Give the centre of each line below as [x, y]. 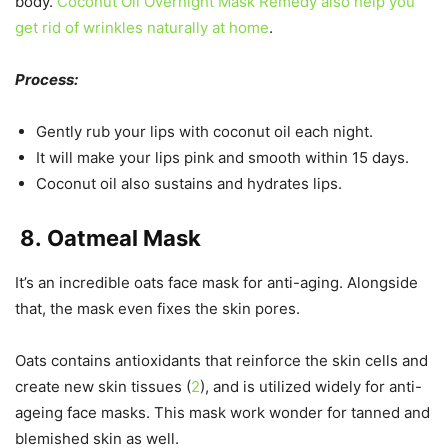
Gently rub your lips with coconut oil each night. [204, 131]
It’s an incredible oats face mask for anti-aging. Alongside [216, 282]
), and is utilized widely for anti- [311, 386]
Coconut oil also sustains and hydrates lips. [189, 183]
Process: [46, 79]
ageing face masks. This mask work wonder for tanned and [222, 412]
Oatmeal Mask [124, 238]
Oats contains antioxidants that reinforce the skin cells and [221, 360]
